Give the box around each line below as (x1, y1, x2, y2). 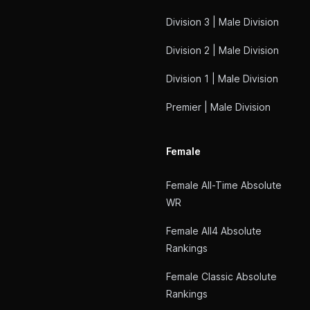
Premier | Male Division (166, 101, 271, 113)
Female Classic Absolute (166, 271, 277, 282)
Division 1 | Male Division (166, 73, 278, 84)
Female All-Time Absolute (166, 179, 282, 191)
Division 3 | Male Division (166, 16, 279, 28)
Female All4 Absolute (166, 225, 262, 237)
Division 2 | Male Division (166, 44, 279, 56)
